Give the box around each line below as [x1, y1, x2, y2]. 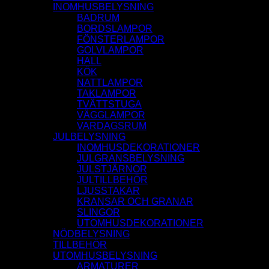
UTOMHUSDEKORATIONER [77, 218, 204, 229]
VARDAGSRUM [77, 121, 147, 131]
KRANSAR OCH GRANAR [77, 196, 193, 207]
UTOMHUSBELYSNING [53, 250, 157, 261]
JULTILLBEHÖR [77, 175, 148, 186]
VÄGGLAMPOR [77, 110, 145, 121]
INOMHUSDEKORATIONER [77, 142, 200, 153]
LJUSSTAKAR [77, 186, 140, 196]
